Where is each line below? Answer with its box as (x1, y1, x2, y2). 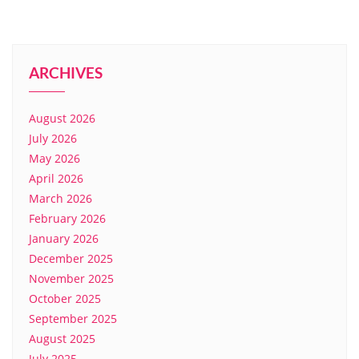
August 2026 (29, 111, 95, 127)
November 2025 (29, 271, 114, 287)
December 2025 (29, 251, 113, 267)
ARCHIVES (29, 63, 103, 83)
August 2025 (29, 331, 95, 347)
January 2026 (29, 231, 99, 247)
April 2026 (29, 171, 83, 187)
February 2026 (29, 211, 106, 227)
